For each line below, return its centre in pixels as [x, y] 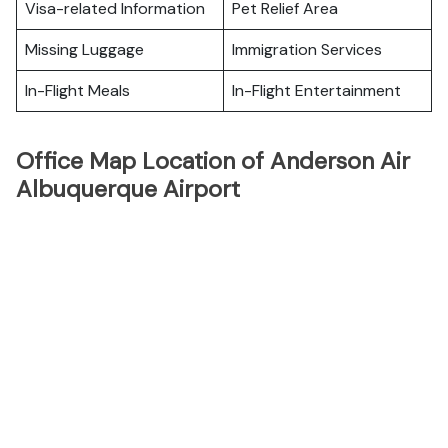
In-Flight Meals [77, 90]
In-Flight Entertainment [316, 90]
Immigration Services [307, 49]
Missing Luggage [84, 49]
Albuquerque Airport [128, 189]
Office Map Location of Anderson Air [213, 161]
